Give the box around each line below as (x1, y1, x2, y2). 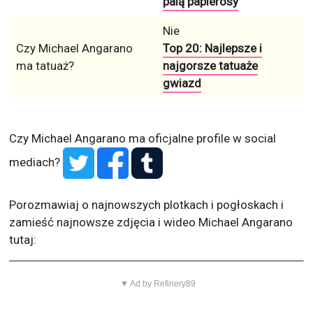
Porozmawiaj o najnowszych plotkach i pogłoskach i (9, 198, 284, 212)
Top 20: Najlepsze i (162, 41, 262, 56)
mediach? (9, 155, 64, 170)
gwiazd (162, 76, 201, 91)
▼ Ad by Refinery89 (120, 279, 196, 289)
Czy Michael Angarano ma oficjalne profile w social (9, 131, 277, 146)
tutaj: (9, 233, 37, 247)
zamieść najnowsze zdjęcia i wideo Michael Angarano (9, 215, 293, 230)
